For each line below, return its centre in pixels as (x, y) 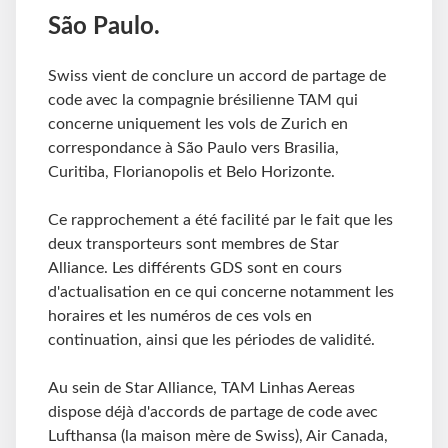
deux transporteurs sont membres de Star (193, 244)
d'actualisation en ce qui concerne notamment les (221, 292)
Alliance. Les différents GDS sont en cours (195, 268)
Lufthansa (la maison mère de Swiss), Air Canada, (218, 436)
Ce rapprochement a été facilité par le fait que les (220, 220)
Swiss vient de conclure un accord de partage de (217, 76)
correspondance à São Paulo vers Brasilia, (193, 148)
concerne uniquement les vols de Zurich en (198, 124)
